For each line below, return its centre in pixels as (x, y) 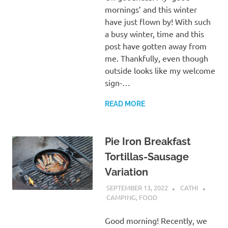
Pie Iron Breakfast (148, 141)
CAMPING (121, 197)
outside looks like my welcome (160, 70)
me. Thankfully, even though (156, 58)
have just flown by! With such (158, 21)
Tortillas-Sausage (147, 156)
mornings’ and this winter (151, 9)
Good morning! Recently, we (156, 221)
